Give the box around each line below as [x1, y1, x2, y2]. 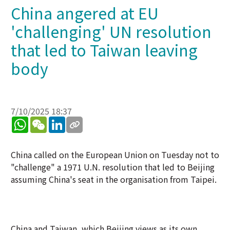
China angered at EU [11, 2, 159, 24]
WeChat [47, 114, 76, 127]
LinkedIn [65, 114, 99, 127]
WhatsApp [28, 114, 66, 127]
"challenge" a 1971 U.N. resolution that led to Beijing [11, 161, 215, 173]
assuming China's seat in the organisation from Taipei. [11, 173, 217, 185]
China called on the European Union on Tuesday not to [11, 148, 219, 161]
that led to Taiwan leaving [11, 39, 198, 61]
